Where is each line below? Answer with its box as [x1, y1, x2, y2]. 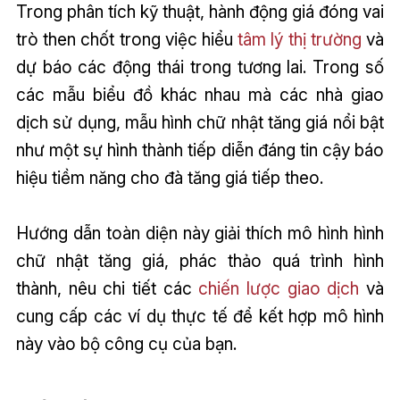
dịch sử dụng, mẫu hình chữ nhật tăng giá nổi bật [15, 111, 385, 133]
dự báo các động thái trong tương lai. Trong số [15, 55, 385, 78]
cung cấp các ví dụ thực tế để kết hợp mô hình [15, 304, 385, 327]
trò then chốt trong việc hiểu [15, 28, 238, 50]
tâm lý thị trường [237, 28, 362, 50]
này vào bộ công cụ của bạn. [15, 332, 237, 354]
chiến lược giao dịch [198, 277, 360, 299]
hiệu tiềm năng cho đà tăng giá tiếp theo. [15, 166, 323, 188]
